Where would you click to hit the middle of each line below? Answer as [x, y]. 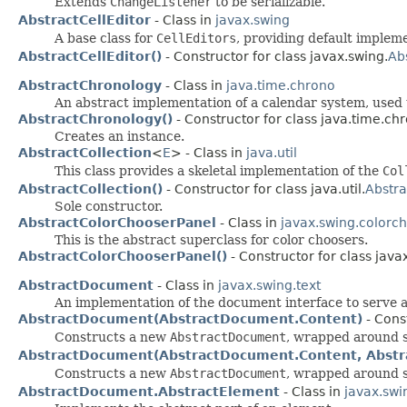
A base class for [105, 38]
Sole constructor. [109, 206]
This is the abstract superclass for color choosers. [211, 239]
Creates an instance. [119, 136]
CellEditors [196, 38]
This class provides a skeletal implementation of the [218, 170]
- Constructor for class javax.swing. [275, 56]
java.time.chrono [281, 85]
